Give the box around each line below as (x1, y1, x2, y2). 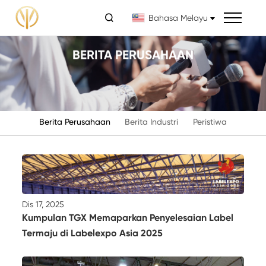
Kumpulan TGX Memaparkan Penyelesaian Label (22, 211, 234, 223)
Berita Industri (125, 117, 179, 127)
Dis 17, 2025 (22, 199, 65, 209)
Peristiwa (193, 117, 227, 127)
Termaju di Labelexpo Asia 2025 (22, 227, 163, 239)
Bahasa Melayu (148, 13, 208, 23)
